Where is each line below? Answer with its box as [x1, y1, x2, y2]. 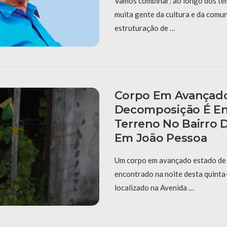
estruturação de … [114, 23, 175, 32]
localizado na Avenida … [114, 182, 194, 192]
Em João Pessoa [114, 131, 207, 145]
